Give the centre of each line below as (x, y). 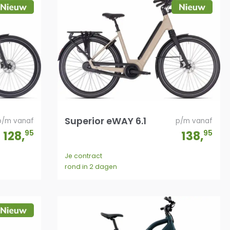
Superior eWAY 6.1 (106, 121)
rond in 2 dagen (91, 167)
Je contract (84, 156)
